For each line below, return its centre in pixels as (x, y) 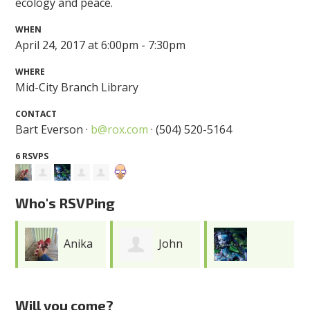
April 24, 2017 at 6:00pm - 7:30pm (101, 45)
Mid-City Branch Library (77, 87)
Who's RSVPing (65, 203)
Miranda (236, 277)
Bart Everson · (53, 129)
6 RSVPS (32, 156)
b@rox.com (120, 129)
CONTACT (36, 113)
